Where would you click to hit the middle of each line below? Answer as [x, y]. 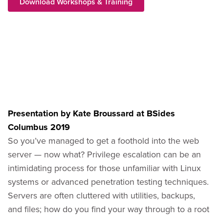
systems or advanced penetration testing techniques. [108, 182]
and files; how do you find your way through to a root [109, 209]
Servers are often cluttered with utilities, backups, [101, 195]
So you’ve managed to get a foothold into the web [103, 141]
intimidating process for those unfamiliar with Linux [104, 168]
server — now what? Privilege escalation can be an [104, 154]
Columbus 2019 [39, 127]
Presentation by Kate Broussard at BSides [91, 113]
